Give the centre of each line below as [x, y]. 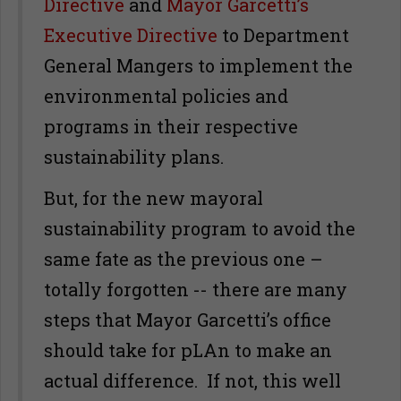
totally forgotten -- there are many [196, 289]
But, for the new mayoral [154, 198]
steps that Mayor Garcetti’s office [188, 320]
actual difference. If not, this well [192, 380]
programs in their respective [171, 126]
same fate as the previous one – [183, 259]
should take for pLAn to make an [188, 350]
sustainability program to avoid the [200, 228]
